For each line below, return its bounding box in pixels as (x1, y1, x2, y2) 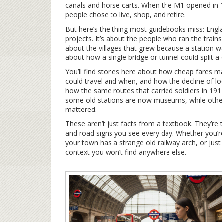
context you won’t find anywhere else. (65, 147, 186, 157)
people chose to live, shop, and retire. (65, 10, 186, 19)
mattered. (65, 105, 97, 114)
